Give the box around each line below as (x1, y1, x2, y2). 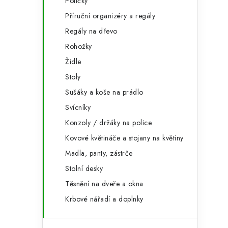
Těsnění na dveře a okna (65, 179, 144, 189)
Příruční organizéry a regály (65, 11, 155, 21)
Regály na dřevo (65, 26, 118, 36)
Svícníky (65, 102, 91, 112)
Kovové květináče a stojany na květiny (65, 133, 184, 143)
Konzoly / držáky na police (65, 118, 152, 128)
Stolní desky (65, 163, 103, 174)
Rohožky (65, 41, 92, 51)
